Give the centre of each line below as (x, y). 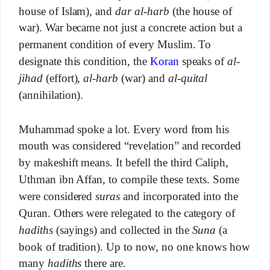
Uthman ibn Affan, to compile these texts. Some (129, 179)
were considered (57, 196)
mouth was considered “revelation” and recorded (130, 146)
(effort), (63, 78)
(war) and (143, 78)
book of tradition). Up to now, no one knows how (134, 246)
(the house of (201, 11)
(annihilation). (51, 95)
